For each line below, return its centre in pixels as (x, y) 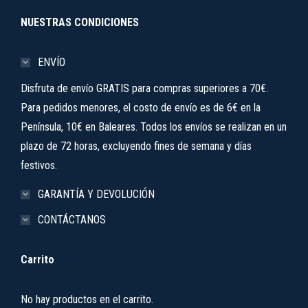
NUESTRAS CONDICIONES (80, 22)
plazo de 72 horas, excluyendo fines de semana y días (136, 146)
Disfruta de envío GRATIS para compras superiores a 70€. (144, 88)
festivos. (39, 165)
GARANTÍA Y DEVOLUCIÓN (96, 194)
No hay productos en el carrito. (87, 299)
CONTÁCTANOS (72, 220)
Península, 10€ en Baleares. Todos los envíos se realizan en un (154, 127)
